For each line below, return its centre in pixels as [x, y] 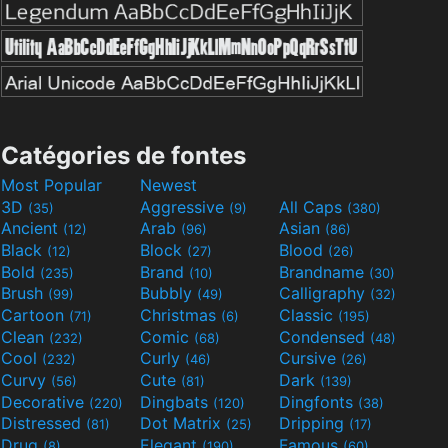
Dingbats [176, 401]
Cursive [310, 358]
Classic [308, 315]
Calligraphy [324, 293]
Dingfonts [318, 401]
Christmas [180, 315]
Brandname [324, 271]
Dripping [314, 423]
